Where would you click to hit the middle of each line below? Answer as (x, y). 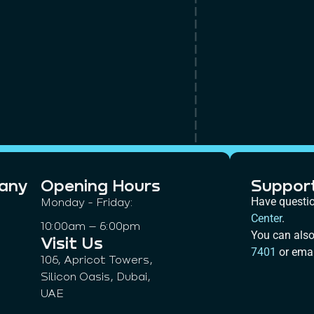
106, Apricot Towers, (97, 259)
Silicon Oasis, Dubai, (96, 276)
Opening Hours (101, 185)
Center (266, 219)
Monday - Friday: (87, 202)
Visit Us (72, 243)
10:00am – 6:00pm (91, 226)
